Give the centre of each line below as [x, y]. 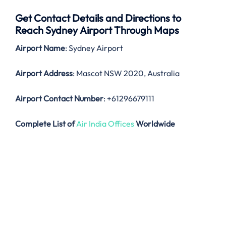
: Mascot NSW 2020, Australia [126, 73]
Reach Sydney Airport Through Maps [97, 30]
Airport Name [40, 48]
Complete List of [45, 124]
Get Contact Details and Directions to [98, 18]
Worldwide [155, 124]
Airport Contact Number [59, 99]
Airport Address [44, 73]
